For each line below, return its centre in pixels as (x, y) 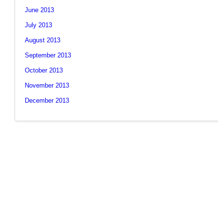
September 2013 (48, 55)
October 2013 (44, 70)
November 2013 (47, 85)
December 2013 (47, 100)
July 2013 (38, 25)
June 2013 (39, 10)
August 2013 (43, 40)
